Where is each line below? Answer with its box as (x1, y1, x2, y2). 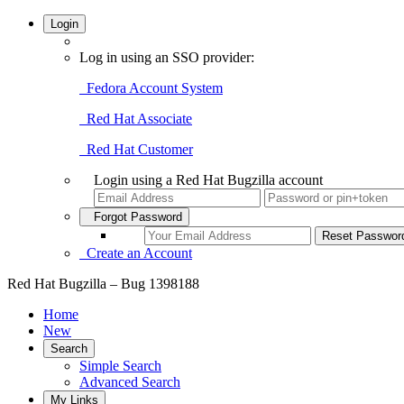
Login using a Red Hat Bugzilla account (94, 172, 323, 188)
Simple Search (79, 358, 161, 373)
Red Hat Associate (79, 111, 192, 126)
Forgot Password (87, 210, 182, 224)
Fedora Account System (79, 80, 223, 96)
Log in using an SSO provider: (79, 50, 254, 65)
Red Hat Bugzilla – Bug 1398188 (7, 276, 199, 291)
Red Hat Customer (79, 142, 193, 157)
